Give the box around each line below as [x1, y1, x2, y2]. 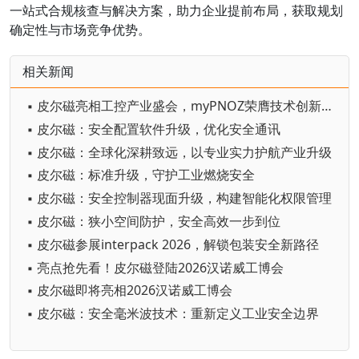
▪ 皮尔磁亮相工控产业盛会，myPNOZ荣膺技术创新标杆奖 [321, 96, 332, 115]
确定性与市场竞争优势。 [10, 20, 151, 38]
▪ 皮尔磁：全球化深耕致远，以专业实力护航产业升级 [26, 143, 332, 161]
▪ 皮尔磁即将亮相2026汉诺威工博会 [26, 281, 232, 300]
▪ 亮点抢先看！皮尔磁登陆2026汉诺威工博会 [26, 258, 284, 276]
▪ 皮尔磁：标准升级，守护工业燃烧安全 [26, 166, 255, 184]
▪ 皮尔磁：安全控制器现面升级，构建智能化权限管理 [26, 189, 332, 208]
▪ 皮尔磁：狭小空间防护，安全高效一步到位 [26, 212, 280, 230]
